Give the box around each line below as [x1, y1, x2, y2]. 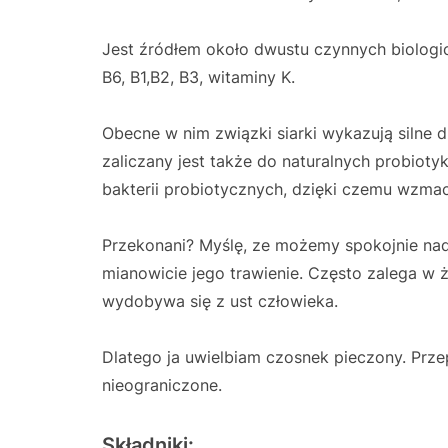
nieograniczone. [102, 374, 222, 395]
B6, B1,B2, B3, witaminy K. [102, 66, 295, 87]
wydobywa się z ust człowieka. [102, 290, 338, 311]
